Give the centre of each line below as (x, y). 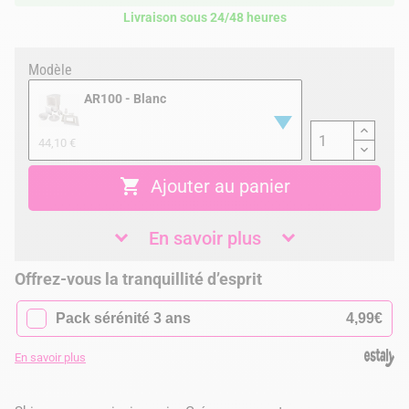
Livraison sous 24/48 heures (204, 17)
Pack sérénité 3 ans (124, 318)
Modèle (50, 70)
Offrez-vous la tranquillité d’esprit (138, 279)
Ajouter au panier (220, 187)
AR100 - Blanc (125, 99)
